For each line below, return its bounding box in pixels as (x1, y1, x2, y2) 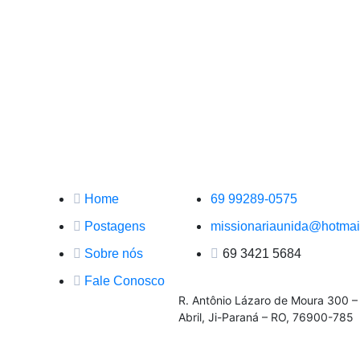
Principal (40, 130, 103, 147)
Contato (178, 130, 235, 147)
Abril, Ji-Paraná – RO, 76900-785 (178, 310, 354, 324)
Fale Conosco (84, 274, 165, 288)
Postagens (84, 219, 145, 233)
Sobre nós (84, 247, 143, 260)
